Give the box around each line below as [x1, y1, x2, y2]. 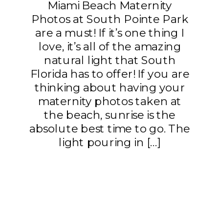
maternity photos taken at [38, 95, 182, 109]
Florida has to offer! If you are [30, 67, 190, 81]
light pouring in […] [59, 136, 161, 150]
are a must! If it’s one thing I [35, 26, 185, 40]
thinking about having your [34, 81, 185, 95]
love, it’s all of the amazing [39, 40, 181, 54]
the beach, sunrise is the [44, 109, 176, 122]
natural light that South [44, 54, 176, 67]
